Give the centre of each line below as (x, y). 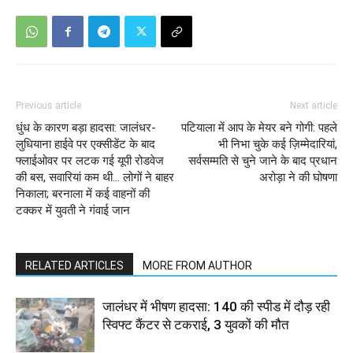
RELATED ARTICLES (74, 266)
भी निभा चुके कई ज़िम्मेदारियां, (278, 145)
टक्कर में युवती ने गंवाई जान (73, 211)
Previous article (48, 106)
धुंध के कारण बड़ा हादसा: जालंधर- (86, 128)
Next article (314, 106)
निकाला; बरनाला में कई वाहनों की (83, 194)
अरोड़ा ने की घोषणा (298, 178)
